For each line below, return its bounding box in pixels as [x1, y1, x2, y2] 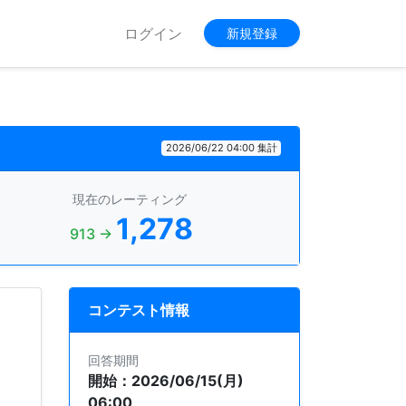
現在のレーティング [72, 190, 187, 207]
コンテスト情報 [88, 300, 189, 319]
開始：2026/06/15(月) [88, 371, 244, 390]
